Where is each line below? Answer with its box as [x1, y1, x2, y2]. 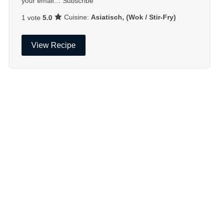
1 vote [21, 13, 43, 22]
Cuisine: [64, 13, 91, 22]
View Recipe [31, 41, 76, 49]
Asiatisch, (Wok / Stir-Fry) [90, 13, 176, 22]
